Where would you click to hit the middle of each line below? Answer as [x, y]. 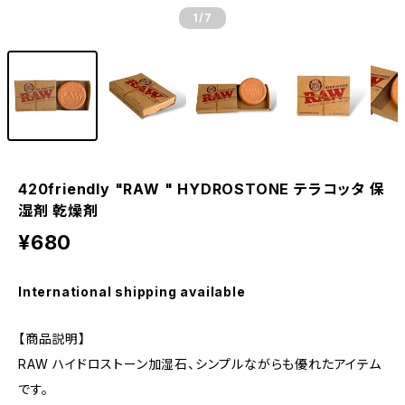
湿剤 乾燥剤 [58, 211]
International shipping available [132, 292]
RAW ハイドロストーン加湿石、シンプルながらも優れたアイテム [200, 364]
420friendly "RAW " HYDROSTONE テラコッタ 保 [202, 189]
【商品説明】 [52, 339]
